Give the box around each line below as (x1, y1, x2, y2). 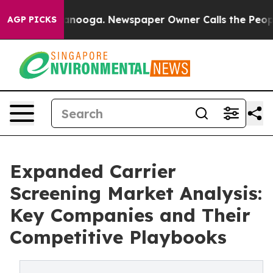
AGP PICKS (7, 14, 57, 25)
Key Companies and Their (10, 204, 250, 227)
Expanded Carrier (10, 160, 176, 183)
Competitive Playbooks (10, 225, 227, 249)
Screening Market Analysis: (10, 182, 262, 205)
